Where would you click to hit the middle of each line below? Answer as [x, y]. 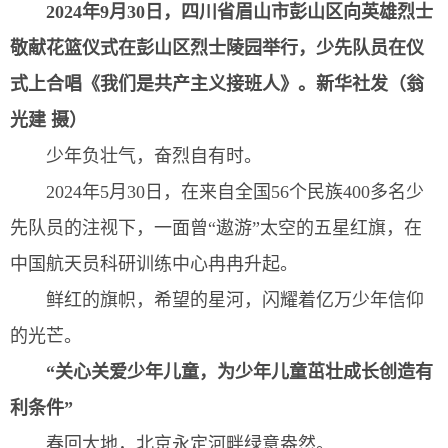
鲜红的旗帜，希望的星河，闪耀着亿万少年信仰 [235, 299]
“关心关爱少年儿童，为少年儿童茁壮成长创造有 [239, 371]
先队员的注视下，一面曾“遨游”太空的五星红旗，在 [216, 227]
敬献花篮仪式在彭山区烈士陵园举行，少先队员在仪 [217, 47]
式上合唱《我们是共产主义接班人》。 [163, 83]
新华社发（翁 [370, 83]
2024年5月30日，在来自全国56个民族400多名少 [235, 191]
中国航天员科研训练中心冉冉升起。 [154, 263]
